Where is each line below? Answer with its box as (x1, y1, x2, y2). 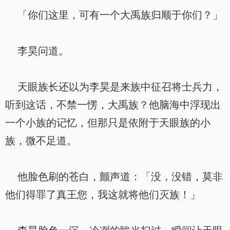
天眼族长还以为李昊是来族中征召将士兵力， (5, 81, 223, 92)
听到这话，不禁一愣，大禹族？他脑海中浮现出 (5, 99, 221, 110)
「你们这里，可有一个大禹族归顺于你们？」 (5, 9, 223, 21)
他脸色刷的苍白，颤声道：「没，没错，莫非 (5, 171, 223, 182)
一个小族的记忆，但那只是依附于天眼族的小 (5, 117, 210, 128)
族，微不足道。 (5, 135, 77, 146)
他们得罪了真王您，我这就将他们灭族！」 (5, 189, 200, 200)
